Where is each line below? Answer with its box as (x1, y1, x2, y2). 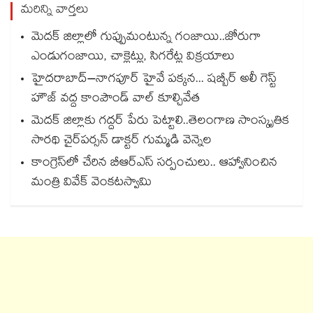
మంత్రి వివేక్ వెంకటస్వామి (31, 173, 152, 194)
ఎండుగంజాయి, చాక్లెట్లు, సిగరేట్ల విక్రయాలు (31, 48, 235, 68)
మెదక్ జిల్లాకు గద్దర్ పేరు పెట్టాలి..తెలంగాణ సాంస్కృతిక (31, 112, 289, 133)
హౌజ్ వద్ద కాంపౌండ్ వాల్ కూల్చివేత (31, 89, 200, 110)
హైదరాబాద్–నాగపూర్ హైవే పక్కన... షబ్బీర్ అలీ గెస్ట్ (31, 70, 277, 91)
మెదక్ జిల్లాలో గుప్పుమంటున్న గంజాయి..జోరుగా (31, 28, 261, 49)
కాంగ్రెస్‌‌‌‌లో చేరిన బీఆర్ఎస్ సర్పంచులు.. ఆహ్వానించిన (31, 154, 277, 175)
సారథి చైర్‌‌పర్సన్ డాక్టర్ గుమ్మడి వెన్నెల (31, 131, 212, 152)
